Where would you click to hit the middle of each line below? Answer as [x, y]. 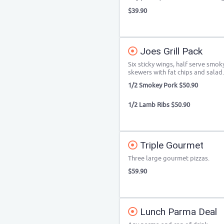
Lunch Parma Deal [177, 212]
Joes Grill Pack [170, 51]
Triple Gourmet [170, 145]
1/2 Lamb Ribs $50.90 [159, 105]
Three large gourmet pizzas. [169, 158]
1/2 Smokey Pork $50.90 [163, 85]
